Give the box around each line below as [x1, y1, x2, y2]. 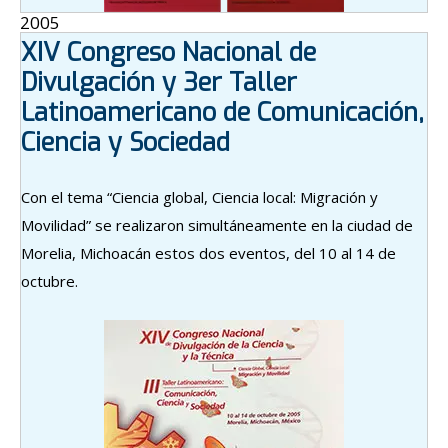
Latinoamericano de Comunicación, [21, 95, 424, 129]
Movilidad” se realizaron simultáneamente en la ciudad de [21, 214, 413, 235]
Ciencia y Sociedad [21, 125, 230, 159]
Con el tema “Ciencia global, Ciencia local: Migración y [21, 186, 378, 207]
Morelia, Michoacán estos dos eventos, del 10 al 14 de [21, 242, 396, 263]
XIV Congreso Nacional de [21, 35, 316, 69]
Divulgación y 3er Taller [21, 65, 297, 99]
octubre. [21, 270, 78, 291]
